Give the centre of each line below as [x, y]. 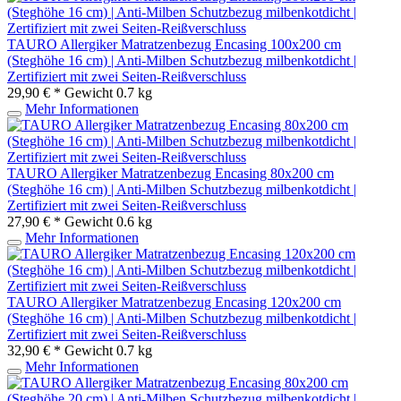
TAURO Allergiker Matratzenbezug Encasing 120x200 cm [174, 302]
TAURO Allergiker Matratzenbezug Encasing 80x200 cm [171, 173]
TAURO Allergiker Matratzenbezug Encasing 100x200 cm [174, 44]
